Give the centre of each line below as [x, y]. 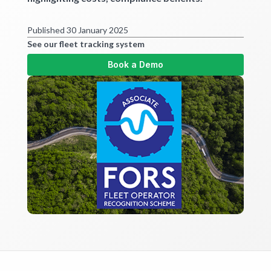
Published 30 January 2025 [78, 30]
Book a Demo [135, 65]
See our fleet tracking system [86, 44]
